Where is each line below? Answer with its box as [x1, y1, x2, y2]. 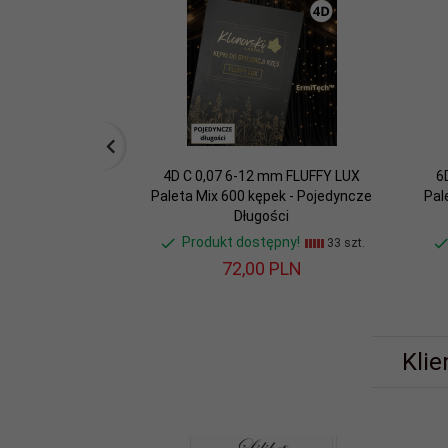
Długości [234, 207, 289, 224]
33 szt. [323, 236, 365, 251]
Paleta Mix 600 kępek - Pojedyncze [151, 187, 372, 204]
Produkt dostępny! [181, 234, 300, 251]
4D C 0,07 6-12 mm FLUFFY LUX [163, 167, 360, 184]
